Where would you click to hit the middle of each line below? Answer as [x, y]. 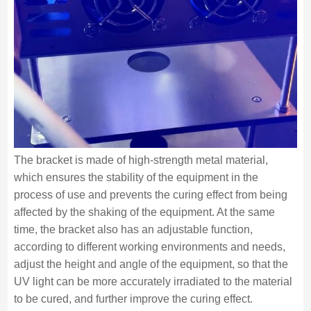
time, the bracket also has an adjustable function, [133, 229]
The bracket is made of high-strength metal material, [141, 160]
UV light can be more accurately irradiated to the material [153, 281]
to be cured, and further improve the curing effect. [133, 299]
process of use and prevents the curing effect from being [150, 195]
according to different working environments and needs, [149, 247]
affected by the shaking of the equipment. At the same [144, 212]
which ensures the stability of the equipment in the [136, 177]
